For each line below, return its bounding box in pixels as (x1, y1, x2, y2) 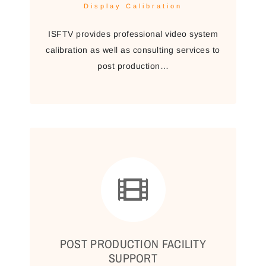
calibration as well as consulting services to (46, 45, 220, 55)
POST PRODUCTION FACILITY (59, 236, 207, 252)
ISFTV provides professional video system (48, 29, 218, 39)
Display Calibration (84, 2, 182, 9)
